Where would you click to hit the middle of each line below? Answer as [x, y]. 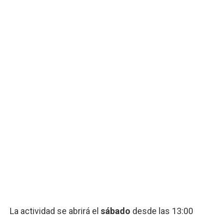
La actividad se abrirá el [55, 211]
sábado [116, 211]
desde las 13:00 [162, 211]
